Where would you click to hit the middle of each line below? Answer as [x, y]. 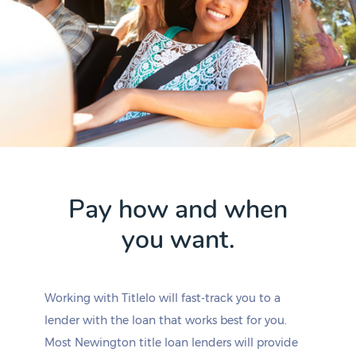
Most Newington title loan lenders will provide [171, 342]
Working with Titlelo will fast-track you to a [163, 298]
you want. [178, 240]
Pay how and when [178, 209]
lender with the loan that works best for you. [166, 320]
